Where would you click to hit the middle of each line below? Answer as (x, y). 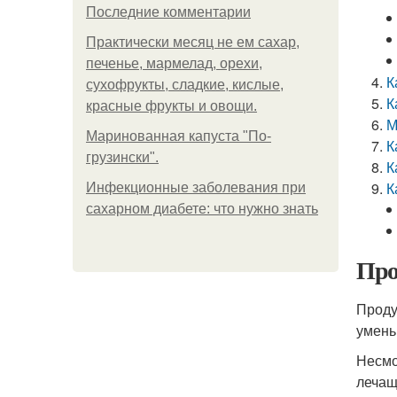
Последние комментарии (168, 12)
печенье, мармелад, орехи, (174, 63)
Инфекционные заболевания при (196, 187)
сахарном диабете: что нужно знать (202, 209)
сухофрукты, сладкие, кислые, (185, 85)
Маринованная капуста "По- (179, 136)
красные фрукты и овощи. (171, 106)
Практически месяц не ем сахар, (193, 42)
